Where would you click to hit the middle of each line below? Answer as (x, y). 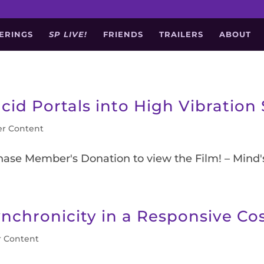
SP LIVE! (68, 34)
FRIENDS (123, 34)
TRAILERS (181, 34)
